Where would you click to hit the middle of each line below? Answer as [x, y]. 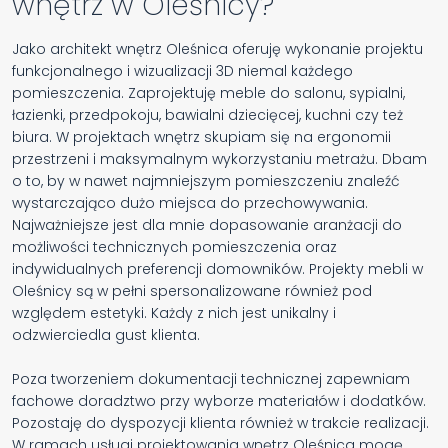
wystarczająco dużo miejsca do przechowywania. [190, 203]
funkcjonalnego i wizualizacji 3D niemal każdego [182, 71]
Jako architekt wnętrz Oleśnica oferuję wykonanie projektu [217, 49]
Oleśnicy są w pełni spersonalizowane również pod [192, 291]
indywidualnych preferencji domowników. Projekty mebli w [217, 269]
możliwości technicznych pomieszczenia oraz [174, 247]
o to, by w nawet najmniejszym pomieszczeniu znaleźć [206, 181]
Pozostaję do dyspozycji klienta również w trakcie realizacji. [220, 423]
